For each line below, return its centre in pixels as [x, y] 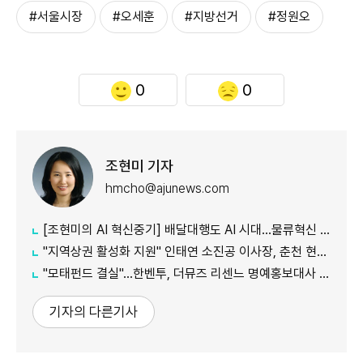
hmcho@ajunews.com [167, 188]
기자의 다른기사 [94, 312]
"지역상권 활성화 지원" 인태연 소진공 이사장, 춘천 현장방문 [180, 252]
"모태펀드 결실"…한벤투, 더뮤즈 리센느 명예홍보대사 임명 [181, 274]
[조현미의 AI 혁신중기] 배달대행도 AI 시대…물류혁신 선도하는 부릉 [181, 230]
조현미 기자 [139, 165]
